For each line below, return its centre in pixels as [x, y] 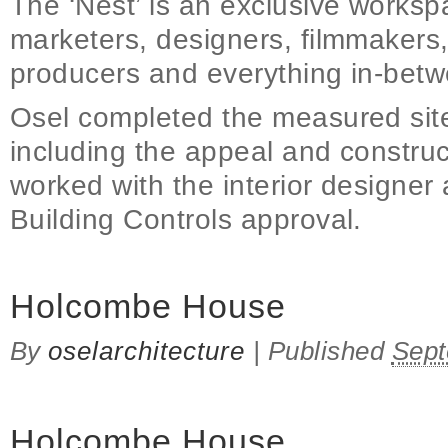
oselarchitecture [147, 351]
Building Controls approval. [186, 219]
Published [329, 351]
